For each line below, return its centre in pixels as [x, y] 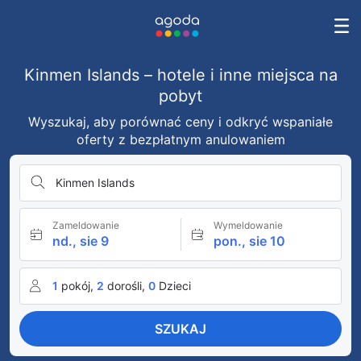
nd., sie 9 [81, 241]
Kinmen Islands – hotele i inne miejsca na [180, 75]
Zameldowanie [86, 225]
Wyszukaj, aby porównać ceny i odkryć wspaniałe [180, 122]
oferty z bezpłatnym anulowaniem [180, 139]
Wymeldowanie [248, 225]
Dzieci [175, 286]
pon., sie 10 [249, 241]
